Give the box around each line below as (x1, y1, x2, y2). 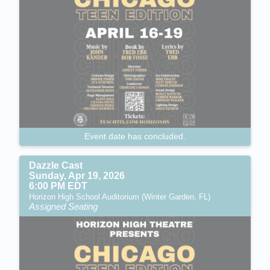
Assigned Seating (29, 201, 98, 212)
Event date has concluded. (84, 131, 186, 142)
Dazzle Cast (29, 160, 83, 171)
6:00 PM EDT (29, 181, 87, 192)
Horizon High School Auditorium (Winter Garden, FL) (29, 192, 210, 202)
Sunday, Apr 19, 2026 (29, 171, 125, 181)
